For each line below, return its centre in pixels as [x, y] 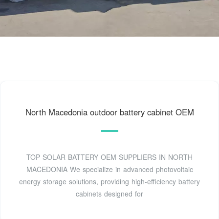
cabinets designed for [109, 194]
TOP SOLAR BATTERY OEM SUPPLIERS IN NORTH [109, 157]
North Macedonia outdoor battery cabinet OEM [109, 112]
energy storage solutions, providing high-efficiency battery [109, 182]
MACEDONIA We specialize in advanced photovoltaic [109, 169]
